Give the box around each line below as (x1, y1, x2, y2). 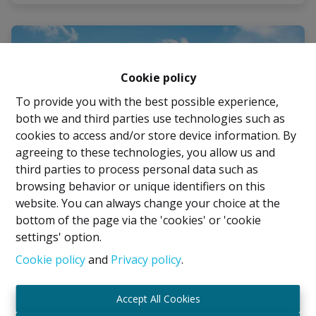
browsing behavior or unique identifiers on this (16, 178, 266, 194)
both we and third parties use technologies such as (16, 111, 286, 126)
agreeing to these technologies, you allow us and (16, 145, 276, 160)
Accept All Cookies (116, 292, 200, 305)
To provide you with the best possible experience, (16, 94, 279, 109)
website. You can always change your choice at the (16, 195, 281, 211)
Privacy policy (111, 252, 182, 267)
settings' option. (16, 229, 102, 245)
